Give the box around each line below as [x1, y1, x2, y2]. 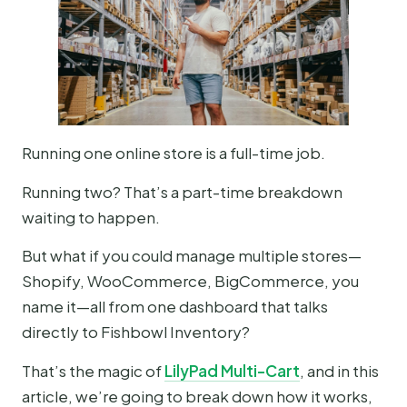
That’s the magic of [22, 360, 164, 381]
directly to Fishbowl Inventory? [22, 322, 250, 342]
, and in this [300, 360, 379, 381]
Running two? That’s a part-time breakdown [22, 181, 342, 202]
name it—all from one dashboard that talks [22, 296, 328, 317]
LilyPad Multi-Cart [164, 360, 300, 381]
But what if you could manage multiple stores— [22, 245, 362, 266]
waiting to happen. [22, 206, 160, 227]
